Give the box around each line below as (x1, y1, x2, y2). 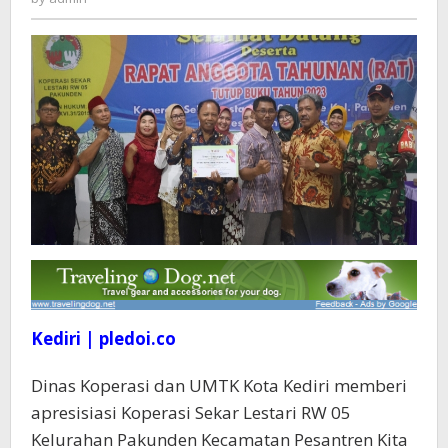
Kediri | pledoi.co (31, 326, 176, 350)
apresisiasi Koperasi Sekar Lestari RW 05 (31, 400, 351, 424)
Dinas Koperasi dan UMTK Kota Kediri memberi (31, 373, 407, 397)
